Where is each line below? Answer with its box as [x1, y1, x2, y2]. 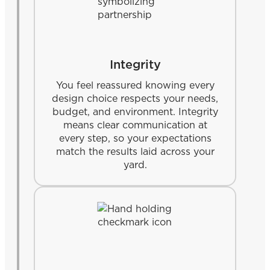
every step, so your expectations [58, 131, 212, 145]
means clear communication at [63, 118, 207, 131]
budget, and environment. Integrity [52, 104, 218, 118]
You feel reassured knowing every [55, 78, 215, 92]
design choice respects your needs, [52, 91, 218, 105]
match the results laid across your [55, 144, 215, 158]
